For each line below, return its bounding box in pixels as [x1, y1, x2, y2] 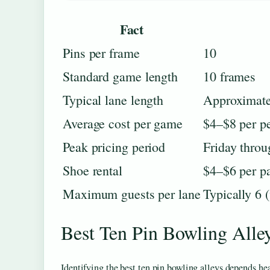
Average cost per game [63, 114, 183, 132]
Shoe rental [63, 161, 122, 179]
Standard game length [63, 67, 178, 85]
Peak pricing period [63, 137, 166, 155]
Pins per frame [63, 43, 140, 61]
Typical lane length [63, 90, 164, 108]
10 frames [203, 67, 256, 85]
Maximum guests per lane [63, 184, 201, 202]
